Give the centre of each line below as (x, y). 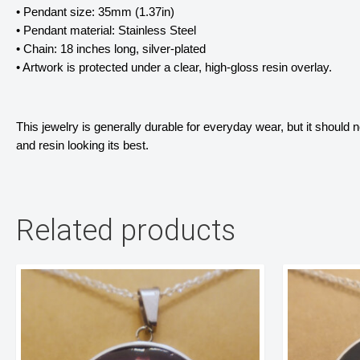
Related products (126, 230)
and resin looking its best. (82, 145)
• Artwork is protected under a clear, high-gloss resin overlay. (176, 68)
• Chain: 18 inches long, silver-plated (111, 49)
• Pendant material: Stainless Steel (106, 31)
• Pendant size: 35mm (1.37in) (95, 12)
